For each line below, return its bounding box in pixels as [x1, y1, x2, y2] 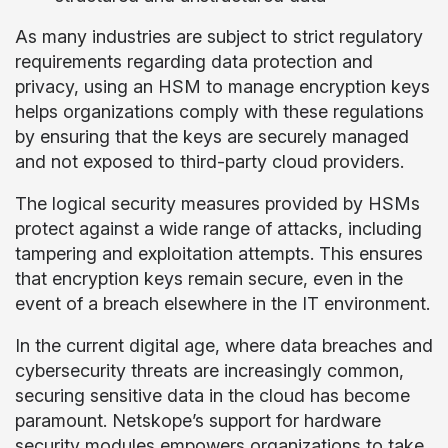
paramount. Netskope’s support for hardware [15, 410, 381, 431]
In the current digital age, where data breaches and [15, 335, 433, 356]
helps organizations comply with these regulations [15, 101, 424, 122]
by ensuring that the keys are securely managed [15, 126, 409, 147]
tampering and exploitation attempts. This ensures [15, 243, 423, 264]
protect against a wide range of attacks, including [15, 218, 422, 239]
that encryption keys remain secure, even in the [15, 268, 403, 289]
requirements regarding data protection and [15, 51, 373, 72]
